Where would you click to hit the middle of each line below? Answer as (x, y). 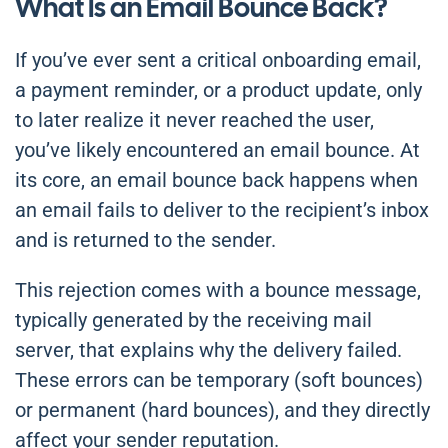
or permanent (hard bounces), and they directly (222, 410)
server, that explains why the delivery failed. (208, 350)
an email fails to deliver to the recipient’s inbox (222, 210)
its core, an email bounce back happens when (216, 180)
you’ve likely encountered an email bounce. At (217, 150)
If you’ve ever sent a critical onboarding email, (218, 60)
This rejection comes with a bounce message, (218, 290)
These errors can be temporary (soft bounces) (219, 380)
